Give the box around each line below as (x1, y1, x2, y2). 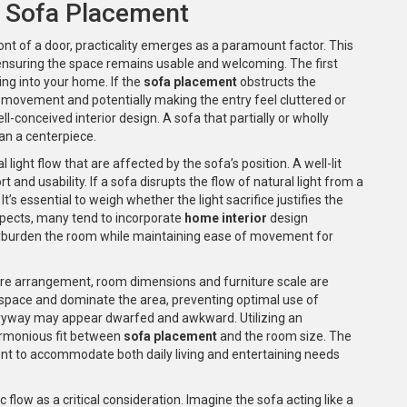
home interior (184, 210, 267, 225)
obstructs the (237, 74, 316, 89)
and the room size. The (217, 328, 352, 343)
